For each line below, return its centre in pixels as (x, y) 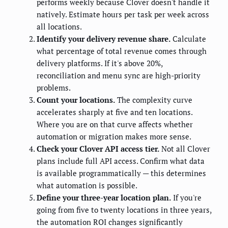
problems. (54, 88)
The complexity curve (154, 100)
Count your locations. (76, 100)
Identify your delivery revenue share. (104, 39)
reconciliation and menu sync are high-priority (119, 76)
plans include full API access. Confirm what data (121, 161)
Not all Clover (185, 149)
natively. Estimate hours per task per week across (123, 15)
